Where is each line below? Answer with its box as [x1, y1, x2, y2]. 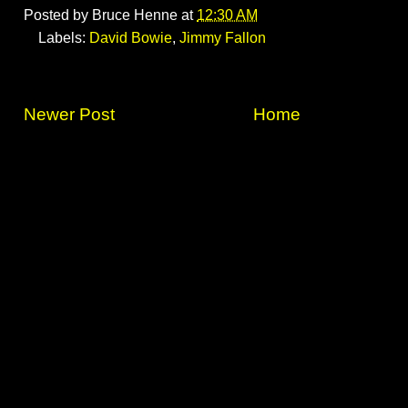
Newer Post [24, 105, 115, 125]
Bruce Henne [92, 7, 178, 24]
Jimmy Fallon [179, 30, 266, 46]
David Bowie [89, 30, 172, 46]
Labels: [38, 30, 89, 46]
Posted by [24, 7, 92, 24]
